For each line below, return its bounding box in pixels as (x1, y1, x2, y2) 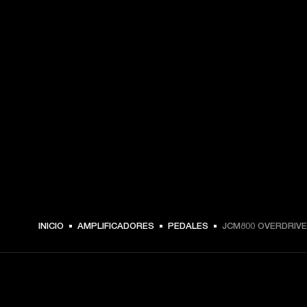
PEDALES (168, 220, 208, 231)
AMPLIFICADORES (77, 220, 154, 231)
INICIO (38, 220, 64, 231)
